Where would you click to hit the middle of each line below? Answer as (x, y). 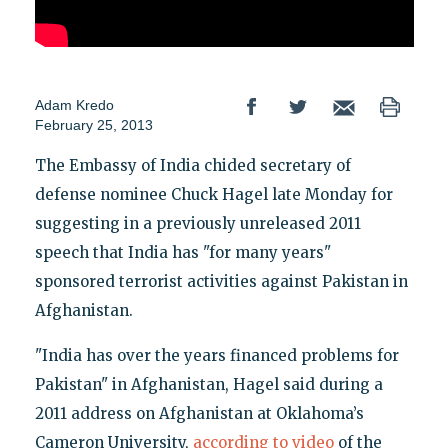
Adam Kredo (74, 105)
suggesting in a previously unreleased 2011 (197, 224)
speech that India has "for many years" (182, 253)
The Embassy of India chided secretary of (192, 166)
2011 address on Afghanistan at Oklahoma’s (199, 414)
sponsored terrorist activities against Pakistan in (221, 282)
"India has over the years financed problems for (216, 356)
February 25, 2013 (93, 125)
